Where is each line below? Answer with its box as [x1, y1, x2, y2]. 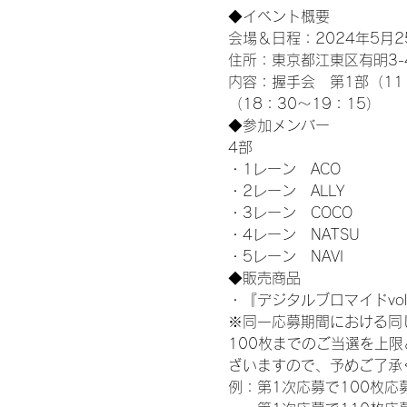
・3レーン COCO [227, 204, 352, 220]
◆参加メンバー [227, 117, 330, 133]
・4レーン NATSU [227, 226, 360, 242]
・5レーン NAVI [227, 248, 343, 263]
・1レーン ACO [227, 161, 341, 176]
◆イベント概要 [227, 8, 333, 24]
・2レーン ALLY [227, 183, 344, 198]
